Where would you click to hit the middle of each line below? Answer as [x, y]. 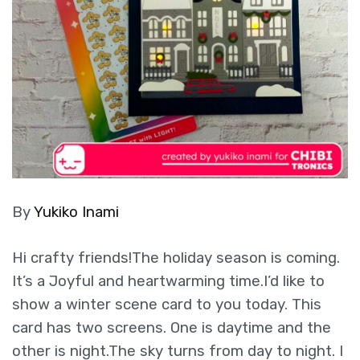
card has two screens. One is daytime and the [172, 327]
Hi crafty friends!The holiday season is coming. [176, 258]
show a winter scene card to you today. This [167, 304]
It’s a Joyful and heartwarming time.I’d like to [168, 281]
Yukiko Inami [76, 212]
